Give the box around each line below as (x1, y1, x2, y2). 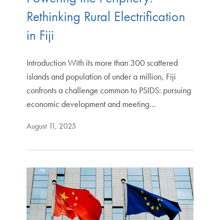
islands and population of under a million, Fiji (26, 70, 176, 82)
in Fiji (26, 26, 54, 44)
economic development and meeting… (26, 98, 156, 110)
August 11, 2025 (26, 120, 76, 131)
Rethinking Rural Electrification (26, 7, 185, 25)
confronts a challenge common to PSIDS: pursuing (26, 84, 191, 96)
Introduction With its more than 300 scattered (26, 56, 178, 68)
